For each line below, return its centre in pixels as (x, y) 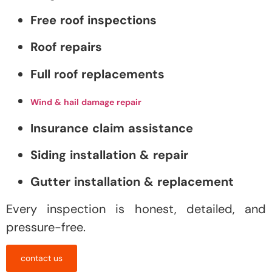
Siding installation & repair (109, 155)
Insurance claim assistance (112, 128)
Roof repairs (66, 47)
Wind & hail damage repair (86, 102)
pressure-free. (46, 227)
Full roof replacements (97, 74)
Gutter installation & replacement (132, 182)
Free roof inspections (93, 20)
